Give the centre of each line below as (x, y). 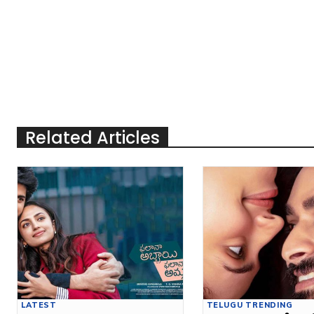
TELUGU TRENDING (250, 305)
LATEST (39, 305)
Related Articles (93, 137)
